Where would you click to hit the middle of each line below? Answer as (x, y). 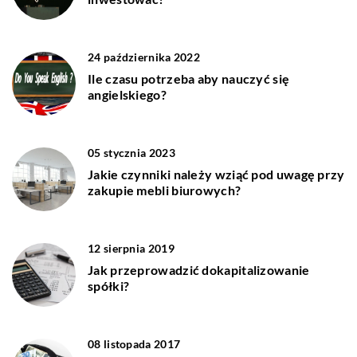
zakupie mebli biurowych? (165, 190)
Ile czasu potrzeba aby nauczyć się (189, 78)
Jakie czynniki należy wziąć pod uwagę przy (216, 174)
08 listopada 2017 (134, 343)
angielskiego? (127, 94)
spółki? (109, 285)
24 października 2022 (144, 57)
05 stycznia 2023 (131, 152)
